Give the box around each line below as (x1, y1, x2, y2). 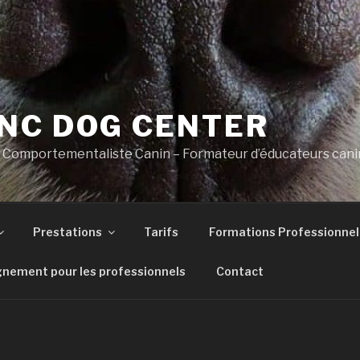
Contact (215, 264, 264, 278)
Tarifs (143, 224, 178, 239)
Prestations (32, 224, 102, 239)
